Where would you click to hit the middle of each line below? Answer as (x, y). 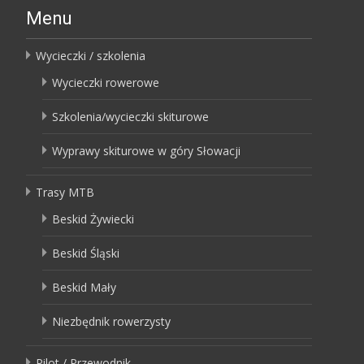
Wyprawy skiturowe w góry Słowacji (146, 150)
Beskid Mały (84, 287)
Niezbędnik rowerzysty (111, 321)
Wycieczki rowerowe (106, 82)
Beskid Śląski (86, 253)
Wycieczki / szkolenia (91, 55)
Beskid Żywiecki (93, 219)
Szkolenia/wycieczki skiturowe (130, 116)
